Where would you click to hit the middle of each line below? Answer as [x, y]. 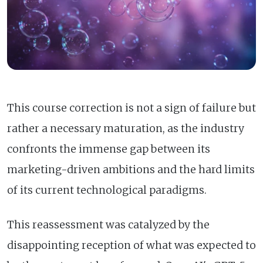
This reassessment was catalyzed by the [108, 225]
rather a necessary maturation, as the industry [126, 128]
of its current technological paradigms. [107, 190]
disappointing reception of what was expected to [131, 245]
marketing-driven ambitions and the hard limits [131, 169]
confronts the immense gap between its [109, 149]
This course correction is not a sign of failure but [131, 108]
